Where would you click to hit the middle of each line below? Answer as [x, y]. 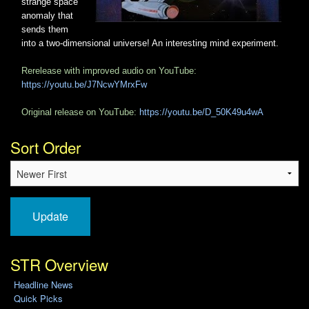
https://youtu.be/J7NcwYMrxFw [84, 84]
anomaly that [47, 15]
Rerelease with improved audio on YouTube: [109, 70]
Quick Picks [38, 299]
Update [50, 217]
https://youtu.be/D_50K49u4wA [201, 112]
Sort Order [46, 147]
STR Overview [59, 265]
